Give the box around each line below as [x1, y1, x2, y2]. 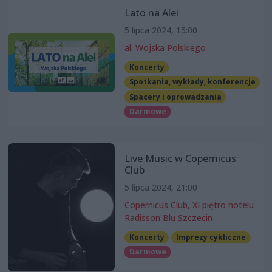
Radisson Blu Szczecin [124, 211, 212, 223]
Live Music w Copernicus [124, 151, 236, 165]
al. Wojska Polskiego [124, 42, 206, 54]
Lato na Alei [124, 6, 178, 20]
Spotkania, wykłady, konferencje [129, 76, 256, 87]
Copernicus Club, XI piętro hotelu [124, 199, 254, 211]
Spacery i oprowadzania [129, 91, 222, 102]
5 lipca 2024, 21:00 [124, 181, 197, 193]
